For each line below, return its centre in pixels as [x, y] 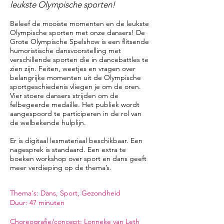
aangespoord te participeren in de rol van [76, 113]
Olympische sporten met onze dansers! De [77, 32]
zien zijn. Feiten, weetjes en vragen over [73, 68]
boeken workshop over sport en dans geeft [78, 158]
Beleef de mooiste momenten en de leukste [79, 23]
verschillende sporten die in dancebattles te [79, 59]
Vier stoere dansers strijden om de [64, 95]
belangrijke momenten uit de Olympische [75, 77]
